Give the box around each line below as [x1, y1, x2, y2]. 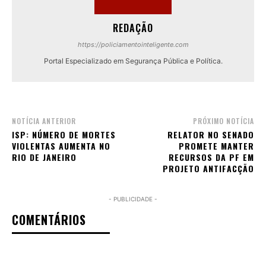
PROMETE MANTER [178, 139, 254, 152]
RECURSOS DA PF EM [168, 150, 254, 163]
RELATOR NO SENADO [167, 128, 254, 141]
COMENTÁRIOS [12, 210, 86, 229]
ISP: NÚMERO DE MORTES [12, 128, 116, 141]
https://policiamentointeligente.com [77, 40, 189, 49]
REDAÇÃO [113, 20, 153, 35]
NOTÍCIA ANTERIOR [12, 115, 76, 126]
